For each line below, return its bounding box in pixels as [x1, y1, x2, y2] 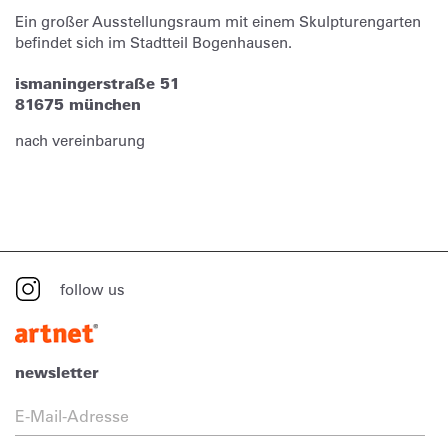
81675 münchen [15, 95, 141, 115]
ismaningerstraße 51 [15, 74, 180, 94]
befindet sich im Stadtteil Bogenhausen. [15, 33, 292, 53]
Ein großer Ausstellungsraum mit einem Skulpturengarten [15, 12, 421, 32]
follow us [60, 279, 125, 299]
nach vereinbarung [15, 131, 145, 151]
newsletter [15, 363, 99, 383]
